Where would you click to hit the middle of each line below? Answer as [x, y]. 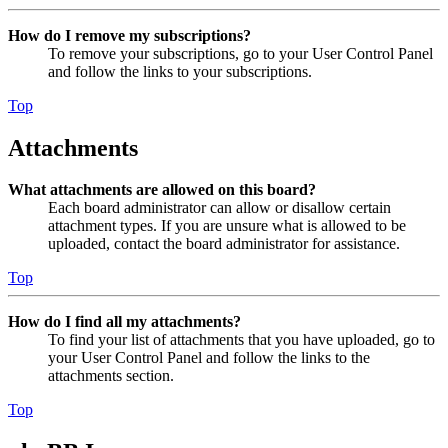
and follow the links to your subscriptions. [180, 71]
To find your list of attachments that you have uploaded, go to [241, 340]
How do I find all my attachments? [124, 322]
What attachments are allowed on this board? [162, 190]
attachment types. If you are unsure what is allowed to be [227, 226]
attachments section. [111, 376]
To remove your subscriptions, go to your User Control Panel [240, 53]
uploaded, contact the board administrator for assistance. [224, 244]
